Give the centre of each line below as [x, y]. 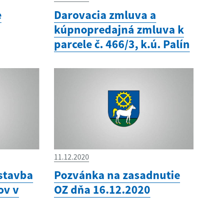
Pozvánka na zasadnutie [117, 175]
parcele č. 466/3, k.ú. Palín [122, 44]
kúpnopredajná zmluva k [119, 29]
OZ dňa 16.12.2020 [102, 190]
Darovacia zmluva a [105, 15]
